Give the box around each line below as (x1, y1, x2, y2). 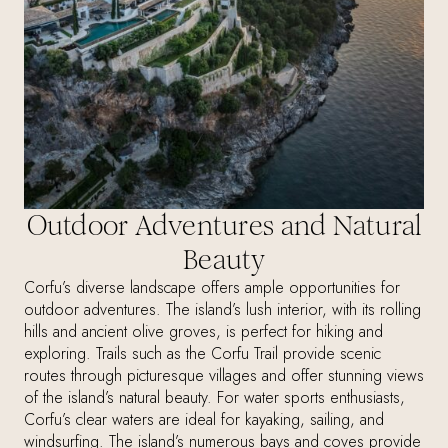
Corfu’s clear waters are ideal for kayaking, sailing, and (24, 408, 384, 432)
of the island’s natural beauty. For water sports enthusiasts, (24, 386, 405, 410)
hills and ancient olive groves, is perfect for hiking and (24, 320, 383, 344)
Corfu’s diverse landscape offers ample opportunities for (24, 276, 400, 300)
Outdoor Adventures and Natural (26, 209, 422, 244)
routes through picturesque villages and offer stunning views (24, 364, 424, 388)
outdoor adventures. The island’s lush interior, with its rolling (24, 298, 421, 322)
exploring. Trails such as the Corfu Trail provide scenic (24, 342, 381, 366)
